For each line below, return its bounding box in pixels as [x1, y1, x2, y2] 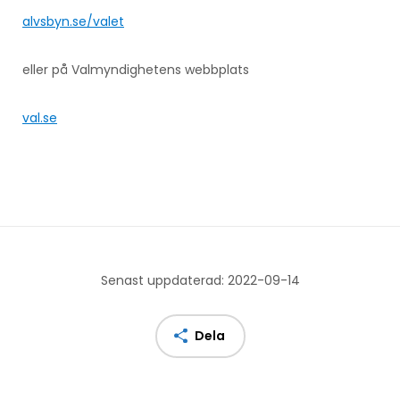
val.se [22, 108, 57, 127]
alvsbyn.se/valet [22, 12, 124, 30]
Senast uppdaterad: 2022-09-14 [100, 271, 300, 289]
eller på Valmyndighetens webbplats [22, 60, 249, 79]
